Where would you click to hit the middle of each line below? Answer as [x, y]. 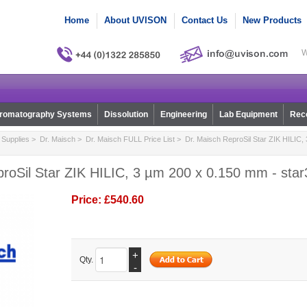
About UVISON [135, 20]
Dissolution [126, 115]
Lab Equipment [248, 115]
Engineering [183, 115]
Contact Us [205, 20]
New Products [272, 20]
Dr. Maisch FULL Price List [130, 139]
